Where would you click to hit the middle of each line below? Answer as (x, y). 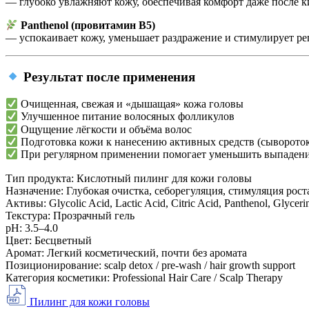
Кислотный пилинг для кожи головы (164, 178)
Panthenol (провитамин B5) (88, 26)
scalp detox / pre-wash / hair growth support (200, 265)
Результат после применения (110, 77)
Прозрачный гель (94, 215)
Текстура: (28, 215)
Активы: (26, 203)
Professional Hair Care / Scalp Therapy (198, 277)
